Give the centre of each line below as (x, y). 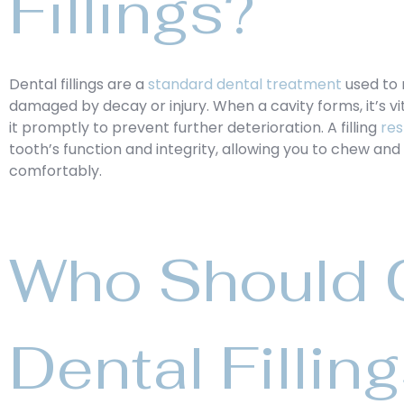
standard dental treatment (245, 84)
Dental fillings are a (78, 84)
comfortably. (55, 171)
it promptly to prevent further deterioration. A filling (195, 128)
